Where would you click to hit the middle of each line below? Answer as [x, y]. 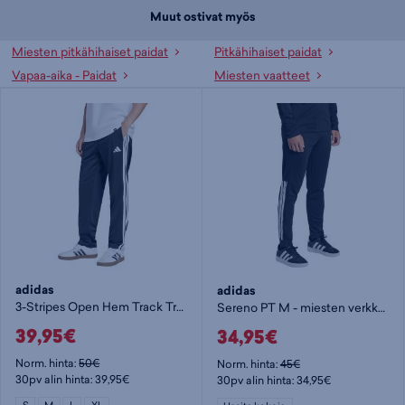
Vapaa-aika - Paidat [64, 75]
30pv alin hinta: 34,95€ [273, 380]
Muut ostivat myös [202, 16]
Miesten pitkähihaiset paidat [90, 52]
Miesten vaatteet [262, 75]
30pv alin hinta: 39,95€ [73, 379]
